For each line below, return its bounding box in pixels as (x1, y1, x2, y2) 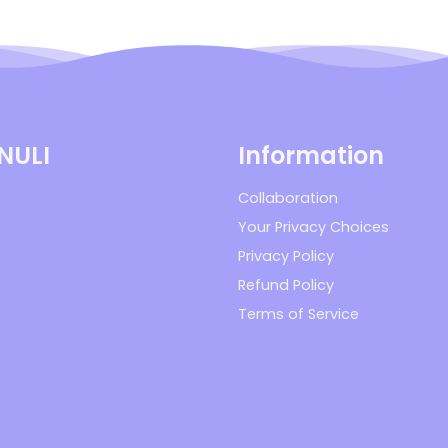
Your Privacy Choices (237, 217, 389, 238)
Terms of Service (237, 304, 359, 325)
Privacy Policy (237, 246, 334, 267)
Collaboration (237, 188, 338, 209)
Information (237, 139, 384, 173)
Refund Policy (237, 275, 334, 296)
